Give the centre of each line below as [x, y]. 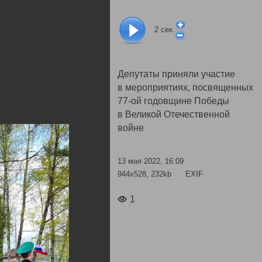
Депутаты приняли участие [176, 74]
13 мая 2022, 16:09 [151, 161]
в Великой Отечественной [174, 114]
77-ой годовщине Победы [173, 101]
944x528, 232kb [146, 174]
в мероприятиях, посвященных [185, 87]
